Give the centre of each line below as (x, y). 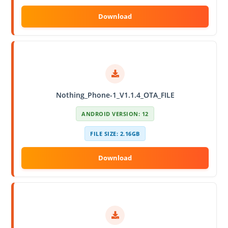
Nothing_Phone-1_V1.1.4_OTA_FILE (115, 95)
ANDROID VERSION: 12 (115, 113)
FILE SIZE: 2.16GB (115, 133)
